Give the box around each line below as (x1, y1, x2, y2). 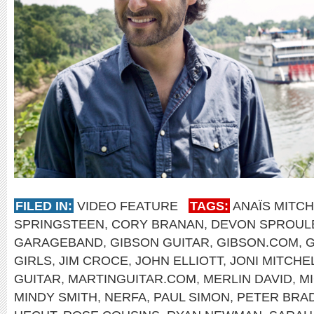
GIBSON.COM (217, 235, 299, 250)
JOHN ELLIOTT (135, 253, 223, 268)
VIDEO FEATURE (77, 198, 178, 213)
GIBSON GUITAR (110, 235, 210, 250)
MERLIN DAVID (203, 271, 292, 286)
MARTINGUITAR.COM (68, 271, 196, 286)
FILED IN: (15, 198, 72, 213)
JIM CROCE (59, 253, 128, 268)
